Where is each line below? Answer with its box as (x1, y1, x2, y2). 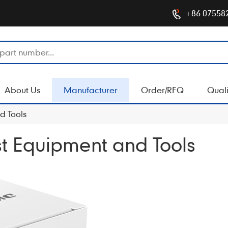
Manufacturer (64, 84, 118, 95)
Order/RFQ (141, 84, 184, 95)
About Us (5, 84, 41, 95)
